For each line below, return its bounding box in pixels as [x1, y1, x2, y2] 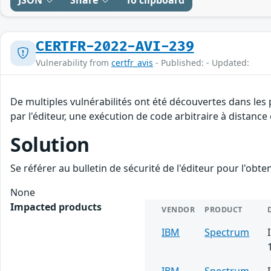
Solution [10, 131, 90, 157]
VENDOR [162, 204, 195, 215]
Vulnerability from [36, 56, 111, 68]
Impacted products [10, 200, 102, 214]
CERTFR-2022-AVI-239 [36, 38, 194, 55]
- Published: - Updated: [153, 56, 249, 68]
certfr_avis [111, 56, 153, 68]
